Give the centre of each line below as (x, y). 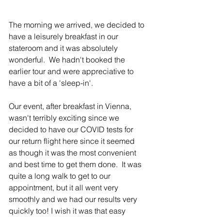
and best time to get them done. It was (76, 164)
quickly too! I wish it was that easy (68, 210)
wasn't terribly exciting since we (65, 117)
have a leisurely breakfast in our (64, 36)
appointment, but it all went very (64, 187)
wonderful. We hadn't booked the (68, 59)
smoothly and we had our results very (74, 199)
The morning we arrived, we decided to (77, 24)
